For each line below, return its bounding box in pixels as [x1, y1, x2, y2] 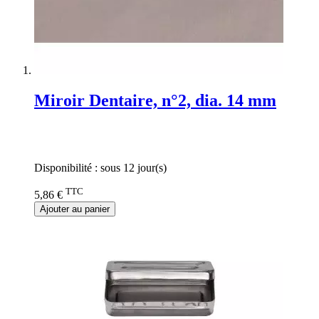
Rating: [34, 124, 67, 137]
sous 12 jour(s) [100, 161, 167, 174]
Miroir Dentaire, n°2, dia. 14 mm [34, 90, 276, 110]
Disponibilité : [34, 161, 100, 174]
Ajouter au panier [40, 204, 110, 215]
